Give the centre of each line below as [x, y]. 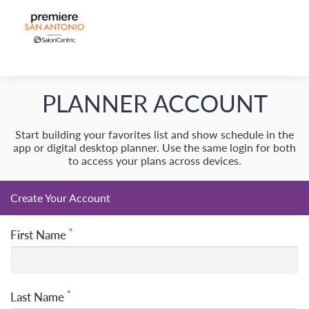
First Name [40, 235]
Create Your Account [60, 198]
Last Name [39, 297]
